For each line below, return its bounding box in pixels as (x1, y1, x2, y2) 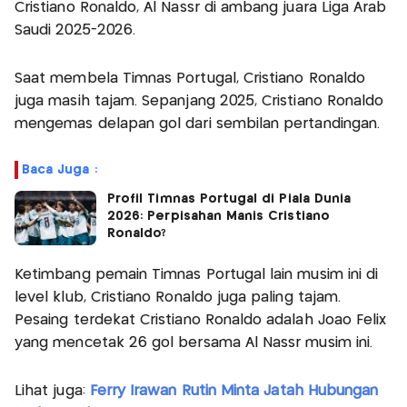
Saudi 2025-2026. (15, 23, 136, 37)
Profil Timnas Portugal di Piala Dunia (107, 192, 352, 205)
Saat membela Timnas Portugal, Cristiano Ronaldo (15, 71, 366, 85)
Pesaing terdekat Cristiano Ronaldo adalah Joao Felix (15, 313, 387, 327)
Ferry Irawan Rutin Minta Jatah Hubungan (89, 383, 379, 398)
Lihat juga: (15, 383, 90, 398)
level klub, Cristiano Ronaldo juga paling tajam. (15, 290, 342, 304)
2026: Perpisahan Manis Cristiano (107, 209, 330, 223)
